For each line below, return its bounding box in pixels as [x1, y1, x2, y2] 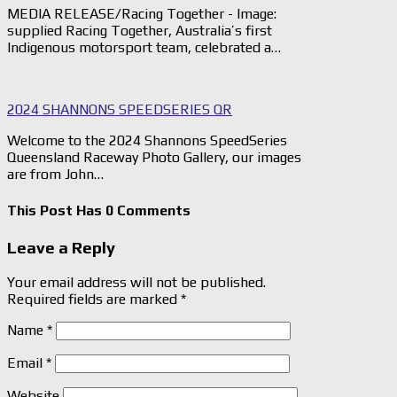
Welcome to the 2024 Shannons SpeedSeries [7, 132, 287, 150]
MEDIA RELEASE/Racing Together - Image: [7, 5, 276, 23]
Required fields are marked [7, 290, 181, 307]
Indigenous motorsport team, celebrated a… [7, 39, 281, 57]
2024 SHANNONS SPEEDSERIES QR [7, 101, 232, 119]
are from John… [7, 166, 104, 183]
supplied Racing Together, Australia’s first [7, 22, 272, 40]
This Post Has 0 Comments [7, 201, 191, 219]
